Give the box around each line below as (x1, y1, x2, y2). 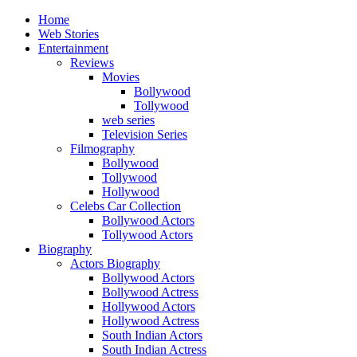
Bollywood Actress (102, 285, 198, 299)
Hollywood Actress (102, 314, 199, 328)
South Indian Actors (102, 328, 202, 342)
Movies (102, 70, 139, 84)
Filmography (70, 142, 135, 155)
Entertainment (38, 41, 108, 55)
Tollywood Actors (102, 228, 193, 241)
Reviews (70, 56, 114, 69)
